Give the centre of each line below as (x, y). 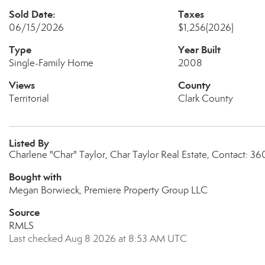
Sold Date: (32, 14)
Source (24, 212)
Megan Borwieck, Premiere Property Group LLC (108, 190)
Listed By (29, 143)
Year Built (199, 50)
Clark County (205, 98)
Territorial (29, 98)
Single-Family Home (51, 63)
